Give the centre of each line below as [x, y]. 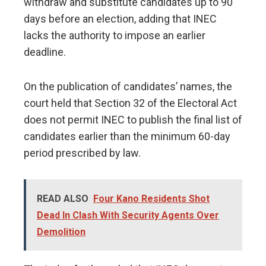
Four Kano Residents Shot [151, 199]
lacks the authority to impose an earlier [115, 36]
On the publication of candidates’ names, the [128, 87]
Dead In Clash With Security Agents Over [128, 216]
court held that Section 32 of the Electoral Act [130, 103]
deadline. [45, 52]
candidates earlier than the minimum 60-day [127, 137]
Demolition [61, 232]
